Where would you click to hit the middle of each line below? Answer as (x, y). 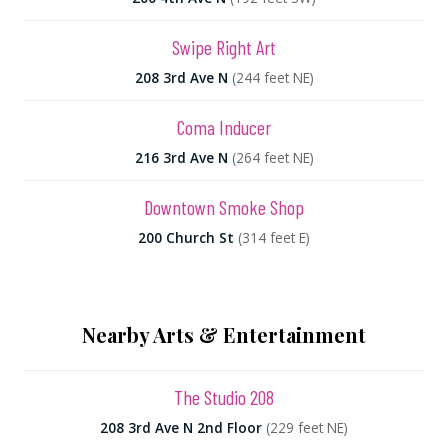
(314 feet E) (274, 237)
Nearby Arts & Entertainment (224, 334)
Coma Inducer (224, 126)
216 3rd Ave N (181, 157)
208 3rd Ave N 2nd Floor (181, 427)
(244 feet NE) (272, 77)
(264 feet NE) (272, 157)
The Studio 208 (224, 396)
